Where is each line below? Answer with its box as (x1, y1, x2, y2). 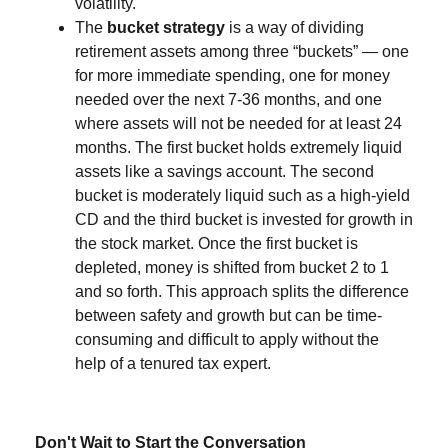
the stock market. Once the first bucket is (75, 235, 358, 252)
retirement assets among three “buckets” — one (75, 43, 409, 60)
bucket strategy (107, 19, 229, 36)
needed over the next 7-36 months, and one (75, 91, 382, 108)
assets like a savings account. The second (75, 163, 374, 180)
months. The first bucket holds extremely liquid (75, 139, 402, 156)
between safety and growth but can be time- (75, 307, 382, 324)
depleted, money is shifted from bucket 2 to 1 (75, 259, 389, 276)
